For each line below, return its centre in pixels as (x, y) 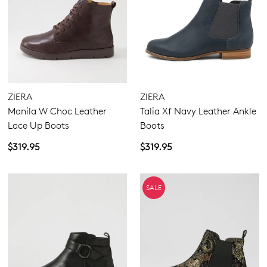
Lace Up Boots (38, 125)
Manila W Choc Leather (57, 111)
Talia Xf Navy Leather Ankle (198, 111)
